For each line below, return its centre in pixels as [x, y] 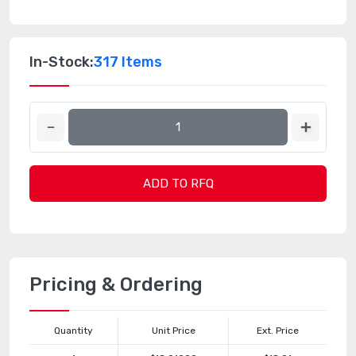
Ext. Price [278, 331]
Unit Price [173, 331]
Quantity [74, 331]
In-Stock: [62, 62]
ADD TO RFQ [178, 184]
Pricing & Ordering [116, 284]
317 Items [128, 62]
